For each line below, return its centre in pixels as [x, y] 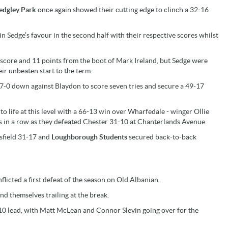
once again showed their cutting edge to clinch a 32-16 [123, 9]
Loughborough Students [90, 137]
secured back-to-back [163, 137]
